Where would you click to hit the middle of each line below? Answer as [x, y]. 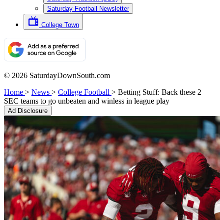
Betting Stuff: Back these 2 [160, 92]
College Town [60, 25]
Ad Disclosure [28, 111]
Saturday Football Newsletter [88, 9]
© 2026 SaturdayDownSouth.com [57, 75]
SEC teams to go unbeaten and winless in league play [87, 101]
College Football [84, 92]
